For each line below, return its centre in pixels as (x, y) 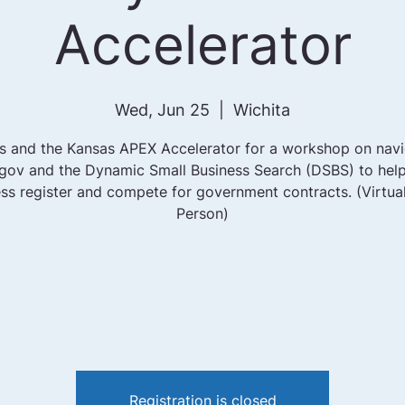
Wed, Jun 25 (162, 110)
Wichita (262, 110)
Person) (202, 213)
